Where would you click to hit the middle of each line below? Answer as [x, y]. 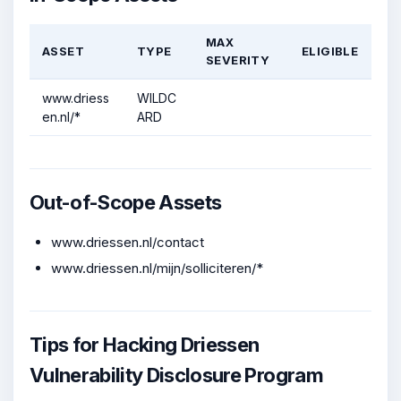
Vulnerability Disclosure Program [176, 375]
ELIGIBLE [330, 51]
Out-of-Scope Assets [126, 202]
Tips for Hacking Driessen [145, 344]
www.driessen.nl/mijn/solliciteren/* [157, 268]
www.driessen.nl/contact [128, 242]
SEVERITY [238, 60]
